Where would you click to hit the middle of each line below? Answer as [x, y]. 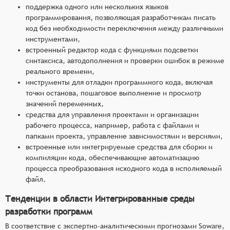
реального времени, [60, 71]
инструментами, [53, 39]
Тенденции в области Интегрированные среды [100, 198]
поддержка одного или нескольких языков [97, 6]
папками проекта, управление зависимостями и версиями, [124, 136]
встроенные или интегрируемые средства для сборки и [119, 147]
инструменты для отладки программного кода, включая [119, 82]
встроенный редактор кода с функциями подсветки [112, 50]
